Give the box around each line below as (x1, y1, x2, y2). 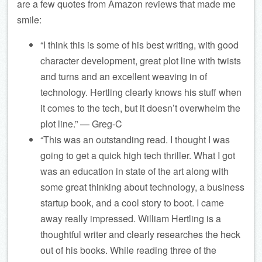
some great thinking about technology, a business (40, 180, 244, 194)
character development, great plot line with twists (40, 54, 241, 68)
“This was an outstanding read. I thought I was (40, 133, 230, 147)
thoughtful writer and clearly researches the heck (40, 227, 240, 242)
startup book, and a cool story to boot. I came (40, 196, 224, 210)
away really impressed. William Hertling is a (40, 212, 221, 226)
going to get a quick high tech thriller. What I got (40, 149, 235, 163)
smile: (17, 13, 42, 27)
